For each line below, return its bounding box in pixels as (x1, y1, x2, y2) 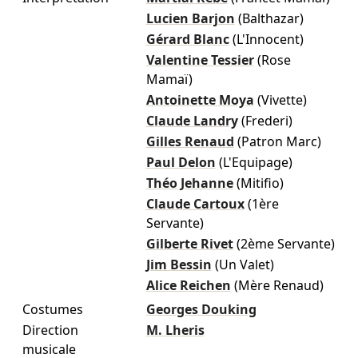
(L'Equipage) (218, 153, 292, 171)
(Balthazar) (237, 9, 304, 27)
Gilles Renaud (145, 132, 234, 150)
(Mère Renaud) (233, 276, 324, 294)
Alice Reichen (145, 276, 231, 294)
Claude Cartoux (145, 194, 245, 213)
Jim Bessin (145, 255, 212, 273)
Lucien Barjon (145, 9, 235, 27)
